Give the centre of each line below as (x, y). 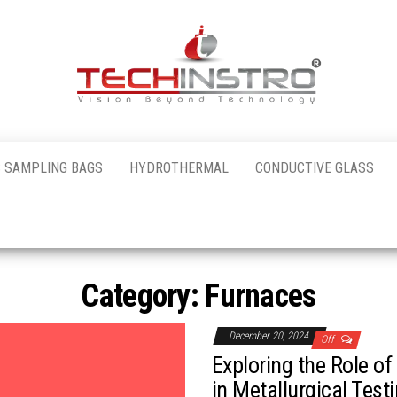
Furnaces (261, 296)
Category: (143, 296)
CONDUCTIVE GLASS (315, 167)
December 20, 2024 (270, 335)
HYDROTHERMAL (179, 167)
